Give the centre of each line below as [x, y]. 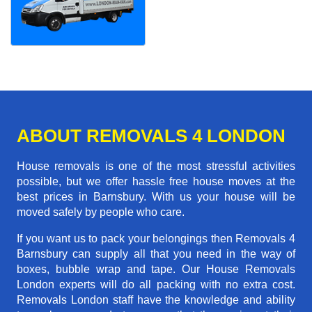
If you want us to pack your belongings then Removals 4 [156, 239]
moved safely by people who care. [101, 212]
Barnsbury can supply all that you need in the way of [156, 254]
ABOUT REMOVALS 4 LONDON [151, 136]
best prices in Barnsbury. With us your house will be [156, 197]
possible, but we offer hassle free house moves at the [156, 182]
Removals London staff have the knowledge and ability [156, 300]
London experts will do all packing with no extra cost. [156, 285]
